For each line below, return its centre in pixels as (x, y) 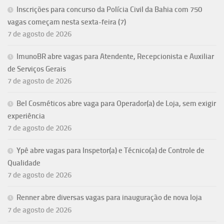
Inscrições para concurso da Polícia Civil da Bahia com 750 (109, 10)
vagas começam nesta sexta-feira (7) (67, 22)
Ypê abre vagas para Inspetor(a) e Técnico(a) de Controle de (110, 151)
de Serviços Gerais (37, 69)
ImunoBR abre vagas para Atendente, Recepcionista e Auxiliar (115, 57)
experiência (26, 116)
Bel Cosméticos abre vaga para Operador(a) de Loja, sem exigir (116, 104)
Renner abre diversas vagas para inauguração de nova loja (109, 198)
